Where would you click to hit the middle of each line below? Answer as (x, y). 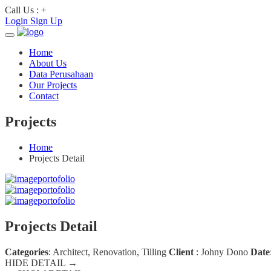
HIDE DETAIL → (41, 263)
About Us (48, 63)
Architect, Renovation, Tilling (110, 252)
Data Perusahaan (61, 74)
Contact (44, 96)
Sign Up (46, 21)
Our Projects (53, 85)
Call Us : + (26, 10)
